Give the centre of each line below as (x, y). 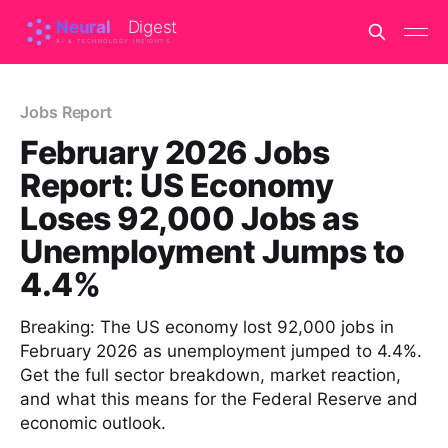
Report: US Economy (177, 185)
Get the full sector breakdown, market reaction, (210, 375)
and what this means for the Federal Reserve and (219, 399)
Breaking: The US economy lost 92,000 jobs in (207, 327)
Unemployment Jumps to (212, 251)
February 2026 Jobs (175, 152)
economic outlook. (93, 423)
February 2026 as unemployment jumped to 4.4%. (221, 351)
